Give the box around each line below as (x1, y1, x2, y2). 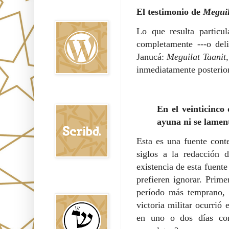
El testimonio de (136, 7, 200, 17)
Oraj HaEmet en (55, 3, 97, 9)
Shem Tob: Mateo (55, 175, 102, 182)
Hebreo (55, 181, 74, 188)
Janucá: (136, 52, 167, 62)
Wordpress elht (55, 9, 96, 15)
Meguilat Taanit (167, 52, 226, 62)
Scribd (55, 92, 72, 99)
